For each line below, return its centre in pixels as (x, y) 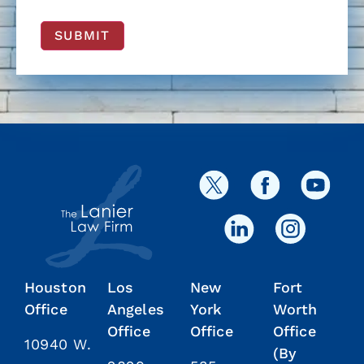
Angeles (136, 309)
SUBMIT (82, 35)
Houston (55, 287)
